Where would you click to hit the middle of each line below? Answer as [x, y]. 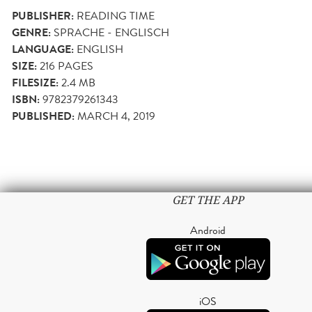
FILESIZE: [35, 83]
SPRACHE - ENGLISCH [111, 32]
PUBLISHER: [43, 16]
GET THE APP [208, 200]
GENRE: [31, 32]
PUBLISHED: [43, 116]
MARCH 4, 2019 [116, 116]
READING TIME [116, 15]
